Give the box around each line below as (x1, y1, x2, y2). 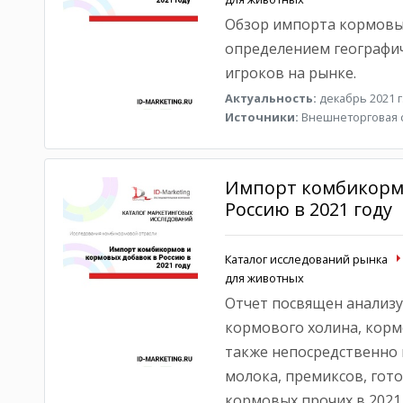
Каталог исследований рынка (224, 251, 388, 267)
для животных (224, 270, 304, 286)
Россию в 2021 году (224, 197, 392, 221)
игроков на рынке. (224, 63, 356, 83)
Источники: (224, 109, 299, 125)
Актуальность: (224, 90, 317, 106)
